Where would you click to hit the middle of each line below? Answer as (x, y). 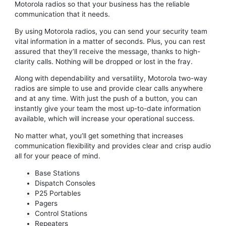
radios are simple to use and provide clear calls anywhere (108, 89)
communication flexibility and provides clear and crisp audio (112, 146)
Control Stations (61, 213)
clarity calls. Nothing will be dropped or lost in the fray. (103, 61)
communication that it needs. (62, 14)
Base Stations (57, 173)
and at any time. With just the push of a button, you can (106, 99)
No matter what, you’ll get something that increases (99, 136)
